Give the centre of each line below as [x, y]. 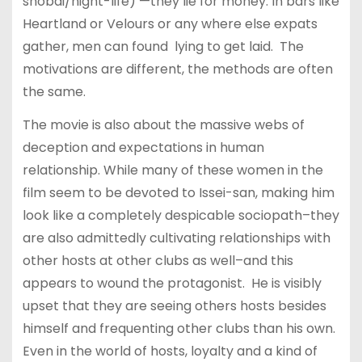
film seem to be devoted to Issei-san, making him [178, 192]
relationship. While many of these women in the [173, 170]
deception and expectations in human [143, 147]
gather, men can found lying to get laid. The [163, 47]
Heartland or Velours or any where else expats [170, 24]
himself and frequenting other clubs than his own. [179, 328]
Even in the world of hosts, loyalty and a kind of [170, 351]
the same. [54, 92]
